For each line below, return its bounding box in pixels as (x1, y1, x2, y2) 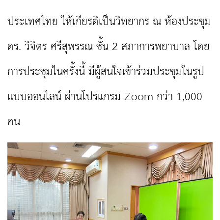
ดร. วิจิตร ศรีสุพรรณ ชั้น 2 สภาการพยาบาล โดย (7, 36, 210, 58)
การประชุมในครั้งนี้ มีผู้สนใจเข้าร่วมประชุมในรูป (7, 61, 204, 83)
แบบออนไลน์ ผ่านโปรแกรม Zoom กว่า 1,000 (7, 86, 202, 108)
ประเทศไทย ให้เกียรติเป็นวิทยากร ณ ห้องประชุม (7, 11, 211, 33)
